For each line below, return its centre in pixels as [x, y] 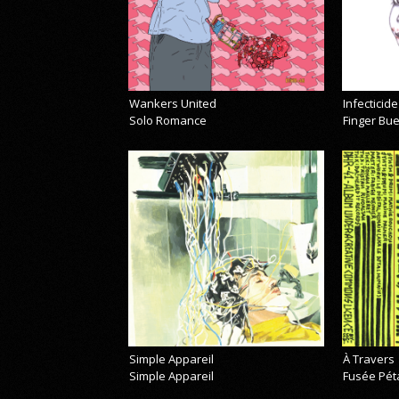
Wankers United [173, 103]
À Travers [369, 358]
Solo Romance [168, 120]
